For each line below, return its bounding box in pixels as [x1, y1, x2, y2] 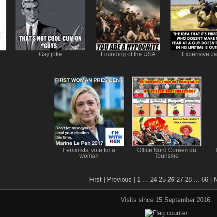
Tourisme [155, 153, 179, 159]
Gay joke [39, 51, 62, 57]
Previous [107, 175, 132, 183]
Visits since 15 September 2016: [120, 196, 212, 203]
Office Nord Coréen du [137, 147, 196, 153]
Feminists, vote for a [63, 147, 115, 153]
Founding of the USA [100, 51, 155, 57]
